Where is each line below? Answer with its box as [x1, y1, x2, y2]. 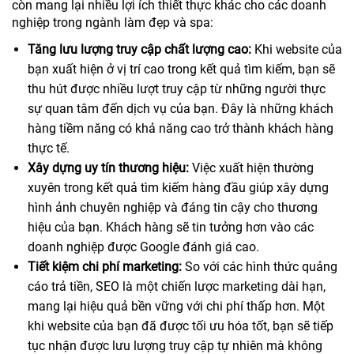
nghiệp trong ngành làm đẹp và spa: [12, 15, 213, 30]
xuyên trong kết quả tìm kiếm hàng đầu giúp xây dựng [28, 180, 329, 195]
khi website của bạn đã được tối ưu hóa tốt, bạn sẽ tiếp [28, 318, 333, 333]
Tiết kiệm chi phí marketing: [28, 259, 182, 274]
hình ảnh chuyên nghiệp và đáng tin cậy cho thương [28, 200, 318, 215]
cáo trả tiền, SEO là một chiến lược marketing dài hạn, [28, 279, 326, 294]
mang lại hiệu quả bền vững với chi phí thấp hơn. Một [28, 299, 325, 314]
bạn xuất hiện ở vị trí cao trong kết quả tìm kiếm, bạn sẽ [28, 62, 335, 77]
